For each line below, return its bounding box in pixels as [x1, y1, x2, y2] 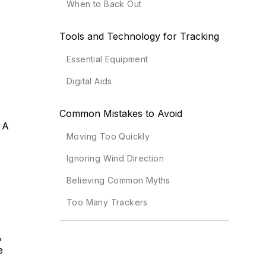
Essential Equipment [66, 54, 148, 65]
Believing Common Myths [66, 175, 170, 186]
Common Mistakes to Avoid [59, 107, 182, 120]
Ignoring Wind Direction [66, 153, 164, 164]
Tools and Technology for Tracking [59, 30, 219, 43]
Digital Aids [66, 76, 112, 87]
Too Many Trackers [66, 197, 148, 208]
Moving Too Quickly [66, 131, 150, 142]
